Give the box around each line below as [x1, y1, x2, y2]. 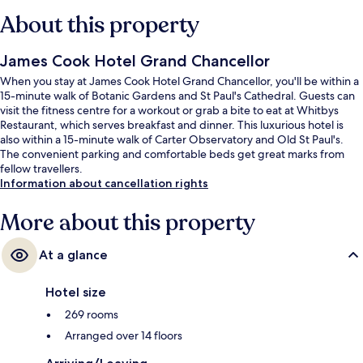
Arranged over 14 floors [65, 327, 182, 343]
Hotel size [45, 284, 106, 300]
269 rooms [65, 306, 118, 322]
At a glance [39, 246, 108, 263]
